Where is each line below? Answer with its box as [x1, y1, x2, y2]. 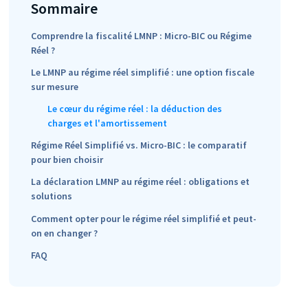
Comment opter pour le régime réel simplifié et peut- [31, 212, 257, 225]
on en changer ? [31, 226, 98, 239]
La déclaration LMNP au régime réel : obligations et [31, 175, 250, 188]
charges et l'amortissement [47, 116, 168, 129]
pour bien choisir [31, 153, 104, 166]
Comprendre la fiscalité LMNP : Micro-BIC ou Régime [31, 29, 252, 42]
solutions [31, 190, 73, 203]
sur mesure [31, 80, 79, 93]
